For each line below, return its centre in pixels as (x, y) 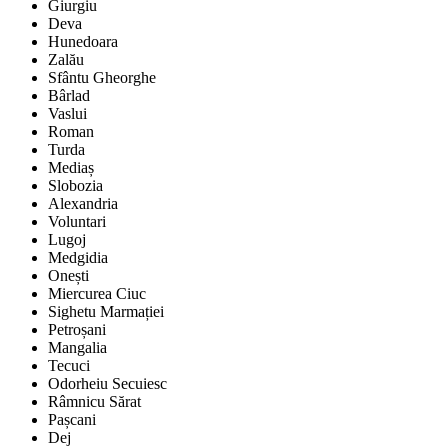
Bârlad (69, 96)
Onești (68, 276)
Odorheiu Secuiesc (107, 384)
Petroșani (77, 330)
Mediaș (71, 168)
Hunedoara (83, 42)
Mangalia (77, 348)
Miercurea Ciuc (97, 294)
